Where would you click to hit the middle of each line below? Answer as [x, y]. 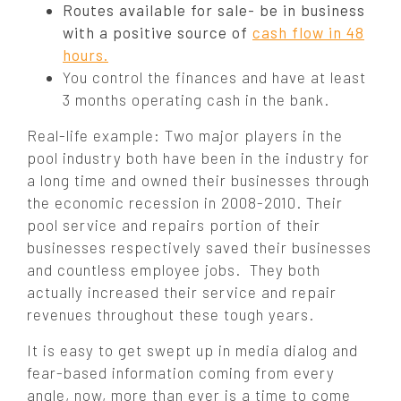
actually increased [93, 292]
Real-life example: [96, 135]
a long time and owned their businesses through [198, 180]
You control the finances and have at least [214, 77]
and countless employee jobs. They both [174, 269]
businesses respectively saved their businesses [199, 247]
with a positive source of [158, 32]
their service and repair [248, 292]
